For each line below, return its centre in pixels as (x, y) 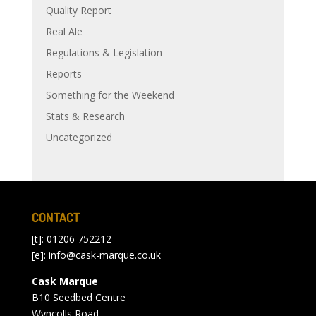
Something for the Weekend (110, 95)
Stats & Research (85, 116)
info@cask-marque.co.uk (104, 255)
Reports (63, 74)
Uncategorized (79, 137)
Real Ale (64, 31)
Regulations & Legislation (104, 53)
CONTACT (55, 217)
